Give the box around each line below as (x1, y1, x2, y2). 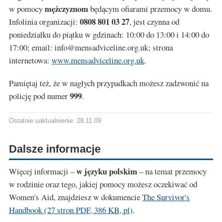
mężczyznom (45, 2, 88, 15)
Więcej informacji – (9, 166, 76, 177)
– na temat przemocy (137, 166, 207, 177)
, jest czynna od (129, 16, 179, 28)
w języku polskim (76, 165, 137, 178)
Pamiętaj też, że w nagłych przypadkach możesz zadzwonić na (9, 77, 209, 89)
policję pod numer (9, 90, 70, 102)
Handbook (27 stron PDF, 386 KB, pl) (9, 204, 133, 216)
